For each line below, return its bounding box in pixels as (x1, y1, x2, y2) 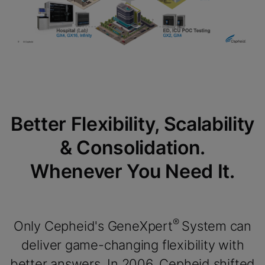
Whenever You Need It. (30, 159, 235, 183)
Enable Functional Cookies (113, 3, 221, 13)
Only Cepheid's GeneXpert (13, 218, 173, 234)
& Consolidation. (60, 135, 205, 159)
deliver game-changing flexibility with (21, 237, 244, 253)
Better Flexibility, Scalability (10, 112, 255, 135)
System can (182, 218, 252, 234)
